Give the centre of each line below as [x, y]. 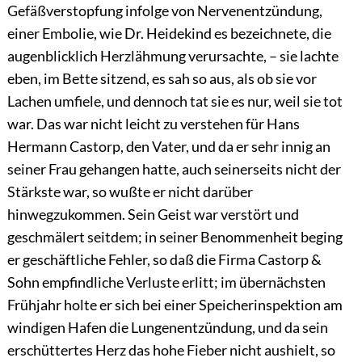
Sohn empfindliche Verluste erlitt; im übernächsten [166, 282]
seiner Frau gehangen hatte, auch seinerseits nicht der [174, 169]
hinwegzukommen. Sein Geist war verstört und [153, 215]
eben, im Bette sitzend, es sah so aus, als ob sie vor [162, 79]
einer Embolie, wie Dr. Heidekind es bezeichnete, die [169, 34]
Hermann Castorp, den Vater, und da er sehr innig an [168, 147]
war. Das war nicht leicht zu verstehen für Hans [153, 124]
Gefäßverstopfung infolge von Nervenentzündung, [164, 11]
